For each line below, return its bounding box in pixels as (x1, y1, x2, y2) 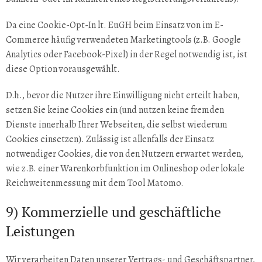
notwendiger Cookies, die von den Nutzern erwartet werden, (6, 147, 243, 160)
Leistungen (6, 222, 78, 240)
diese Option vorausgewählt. (6, 63, 120, 75)
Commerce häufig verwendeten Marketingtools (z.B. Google (6, 33, 241, 46)
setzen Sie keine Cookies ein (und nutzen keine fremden (6, 104, 224, 116)
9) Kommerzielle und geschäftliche (6, 202, 221, 221)
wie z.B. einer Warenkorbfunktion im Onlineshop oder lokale (6, 162, 244, 175)
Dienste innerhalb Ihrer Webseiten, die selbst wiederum (6, 118, 227, 131)
